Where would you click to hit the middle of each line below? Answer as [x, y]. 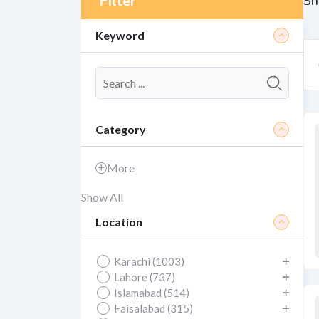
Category [121, 129]
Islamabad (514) [152, 293]
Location [119, 222]
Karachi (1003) [149, 261]
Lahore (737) [145, 277]
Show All [102, 197]
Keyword [120, 35]
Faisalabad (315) [153, 308]
